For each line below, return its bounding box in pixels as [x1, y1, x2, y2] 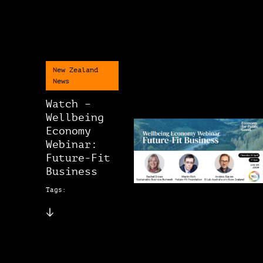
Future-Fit [45, 152, 110, 164]
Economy [45, 125, 91, 137]
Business [45, 166, 97, 178]
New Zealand [52, 66, 98, 75]
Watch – [45, 98, 91, 110]
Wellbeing [45, 112, 104, 124]
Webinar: [45, 139, 97, 151]
